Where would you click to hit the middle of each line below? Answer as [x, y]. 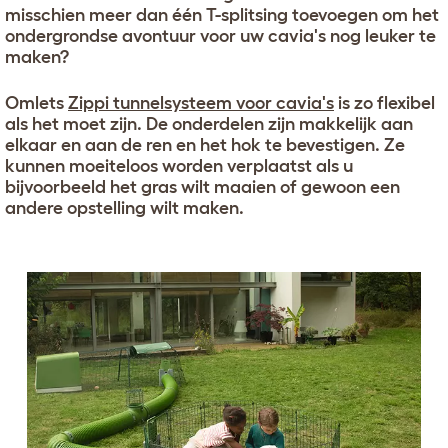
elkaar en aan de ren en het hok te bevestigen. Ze [205, 144]
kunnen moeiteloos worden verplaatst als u [179, 165]
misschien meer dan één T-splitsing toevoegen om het [222, 14]
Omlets [36, 102]
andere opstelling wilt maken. [124, 207]
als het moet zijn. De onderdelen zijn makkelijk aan [209, 123]
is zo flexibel [384, 102]
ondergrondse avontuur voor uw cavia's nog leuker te [220, 35]
